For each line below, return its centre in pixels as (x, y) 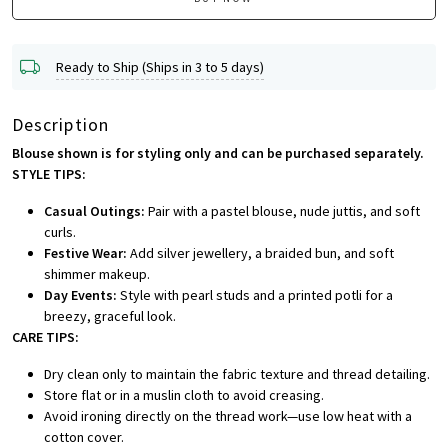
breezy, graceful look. (110, 316)
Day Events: (80, 295)
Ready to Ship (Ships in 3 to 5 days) (160, 66)
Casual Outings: (94, 211)
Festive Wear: (85, 253)
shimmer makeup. (97, 274)
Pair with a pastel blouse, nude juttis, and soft (282, 211)
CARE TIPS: (45, 337)
